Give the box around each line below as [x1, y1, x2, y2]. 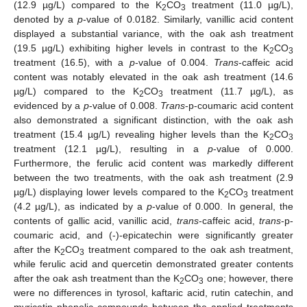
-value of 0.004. [134, 56, 214, 68]
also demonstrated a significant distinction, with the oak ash [14, 114, 293, 125]
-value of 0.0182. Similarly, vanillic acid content [83, 13, 294, 25]
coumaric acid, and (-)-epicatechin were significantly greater [14, 229, 293, 241]
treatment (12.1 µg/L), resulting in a [14, 143, 208, 154]
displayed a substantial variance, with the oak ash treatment [14, 27, 293, 39]
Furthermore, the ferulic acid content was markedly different [14, 157, 293, 169]
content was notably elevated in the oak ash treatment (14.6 [14, 71, 293, 82]
